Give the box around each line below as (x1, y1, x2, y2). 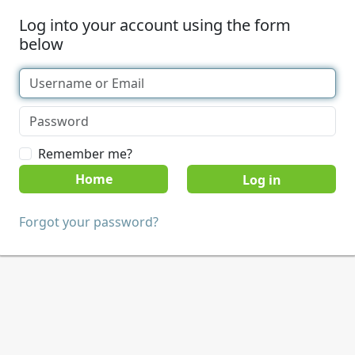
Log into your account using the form (19, 14, 291, 36)
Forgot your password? (19, 213, 158, 231)
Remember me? (38, 145, 132, 162)
